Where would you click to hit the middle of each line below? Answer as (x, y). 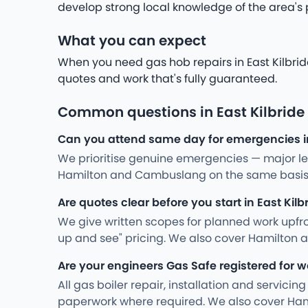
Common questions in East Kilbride (181, 112)
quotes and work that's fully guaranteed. (167, 79)
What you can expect (132, 41)
